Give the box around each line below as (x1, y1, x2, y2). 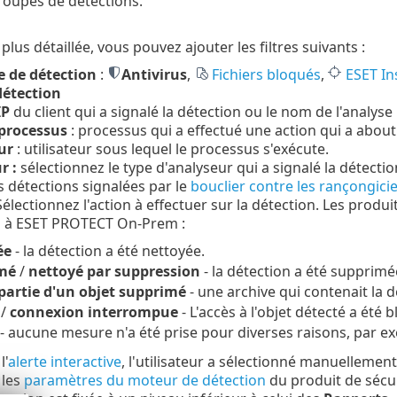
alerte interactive (7, 351, 121, 371)
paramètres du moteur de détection (23, 370, 266, 390)
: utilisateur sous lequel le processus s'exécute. (12, 138, 329, 159)
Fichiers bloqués (211, 64, 321, 84)
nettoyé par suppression (27, 261, 200, 281)
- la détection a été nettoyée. (11, 240, 205, 261)
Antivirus (121, 64, 187, 84)
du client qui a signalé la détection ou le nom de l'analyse (9, 101, 393, 121)
